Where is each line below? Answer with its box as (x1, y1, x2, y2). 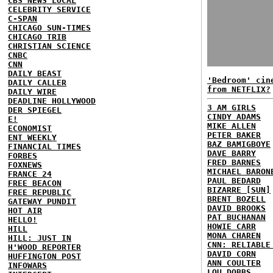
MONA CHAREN (207, 231, 261, 240)
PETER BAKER (207, 130, 261, 140)
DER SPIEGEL (8, 105, 62, 115)
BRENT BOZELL (207, 194, 266, 204)
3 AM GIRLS (207, 103, 256, 112)
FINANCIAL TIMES (8, 141, 81, 151)
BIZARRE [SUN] (207, 185, 271, 194)
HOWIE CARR (207, 222, 256, 231)
